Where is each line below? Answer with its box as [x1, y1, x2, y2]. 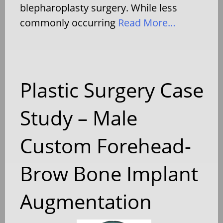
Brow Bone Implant [20, 159, 198, 187]
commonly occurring [20, 15, 115, 29]
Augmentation [20, 187, 152, 215]
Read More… [115, 15, 176, 29]
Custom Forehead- [20, 131, 191, 159]
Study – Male [20, 104, 137, 131]
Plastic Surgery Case [20, 76, 204, 104]
